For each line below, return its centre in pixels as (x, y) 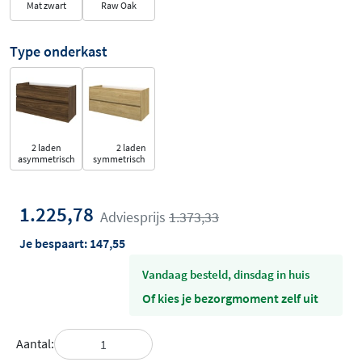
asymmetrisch (46, 158)
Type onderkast (59, 51)
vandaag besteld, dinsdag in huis (229, 274)
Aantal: (35, 344)
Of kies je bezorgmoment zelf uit (230, 298)
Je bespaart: (55, 243)
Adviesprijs (135, 217)
